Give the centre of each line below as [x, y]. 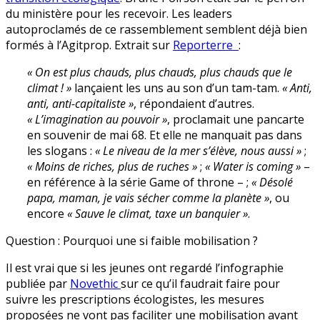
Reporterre [206, 45]
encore [47, 213]
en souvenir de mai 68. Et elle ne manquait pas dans [165, 135]
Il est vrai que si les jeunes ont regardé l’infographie [145, 267]
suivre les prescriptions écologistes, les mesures [135, 299]
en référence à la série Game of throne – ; [139, 182]
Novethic [95, 283]
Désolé [276, 182]
